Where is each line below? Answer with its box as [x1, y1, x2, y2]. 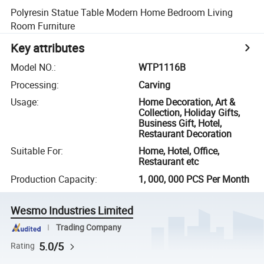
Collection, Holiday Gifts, [138, 105, 240, 119]
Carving [138, 78, 171, 91]
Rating [11, 240, 35, 252]
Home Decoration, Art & [138, 95, 236, 108]
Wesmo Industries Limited [11, 203, 134, 218]
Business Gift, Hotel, [138, 116, 222, 130]
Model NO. [11, 61, 54, 74]
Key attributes [11, 40, 85, 57]
